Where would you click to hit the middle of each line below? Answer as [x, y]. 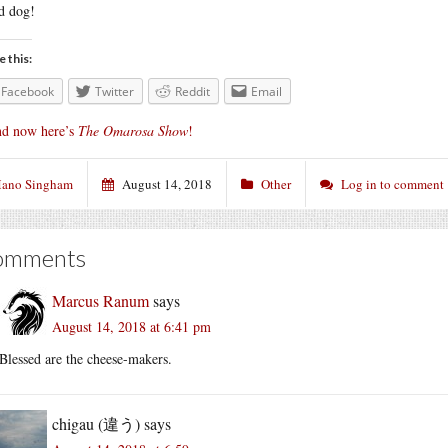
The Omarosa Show [133, 130]
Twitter [114, 91]
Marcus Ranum [100, 300]
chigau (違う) [96, 423]
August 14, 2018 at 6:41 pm [131, 326]
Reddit [192, 91]
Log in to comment [392, 183]
